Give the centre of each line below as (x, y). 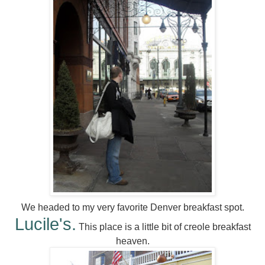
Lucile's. (45, 224)
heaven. (132, 241)
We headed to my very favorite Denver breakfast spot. (132, 208)
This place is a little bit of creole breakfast (163, 227)
